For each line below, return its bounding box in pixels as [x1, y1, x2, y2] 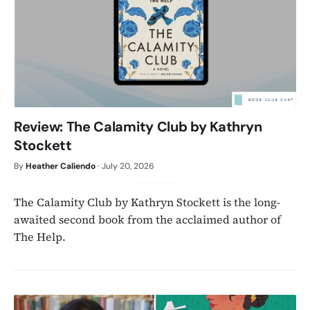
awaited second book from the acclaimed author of [14, 211, 281, 227]
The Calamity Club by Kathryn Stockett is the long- [14, 194, 280, 210]
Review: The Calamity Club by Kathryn [14, 117, 262, 136]
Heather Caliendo [26, 160, 95, 172]
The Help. [14, 228, 66, 244]
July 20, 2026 [102, 160, 154, 172]
